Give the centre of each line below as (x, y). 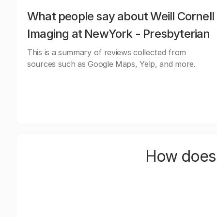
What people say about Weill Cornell (121, 16)
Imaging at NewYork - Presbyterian (119, 34)
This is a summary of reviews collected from (107, 52)
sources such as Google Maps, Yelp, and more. (111, 64)
